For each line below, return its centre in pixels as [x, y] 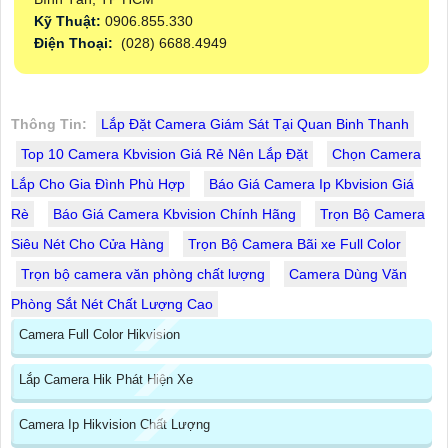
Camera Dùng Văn [348, 274]
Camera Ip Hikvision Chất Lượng [114, 425]
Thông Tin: [49, 124]
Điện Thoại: [75, 43]
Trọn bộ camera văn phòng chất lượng [143, 274]
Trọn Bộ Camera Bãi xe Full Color [294, 244]
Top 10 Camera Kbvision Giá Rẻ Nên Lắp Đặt [164, 154]
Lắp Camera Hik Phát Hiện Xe [106, 380]
